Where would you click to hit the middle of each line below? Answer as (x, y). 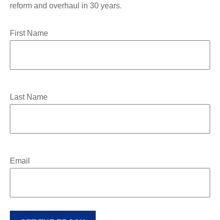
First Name (29, 33)
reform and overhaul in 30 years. (66, 6)
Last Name (29, 97)
